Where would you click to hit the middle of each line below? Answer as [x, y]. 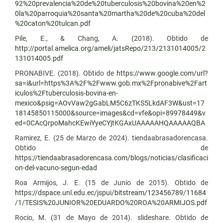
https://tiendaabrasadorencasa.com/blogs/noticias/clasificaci [111, 158]
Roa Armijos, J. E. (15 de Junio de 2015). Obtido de [111, 182]
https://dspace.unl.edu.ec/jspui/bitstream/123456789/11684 [111, 192]
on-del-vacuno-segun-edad [56, 167]
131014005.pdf [39, 58]
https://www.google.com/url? [162, 73]
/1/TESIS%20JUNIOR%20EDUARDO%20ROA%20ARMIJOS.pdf [111, 202]
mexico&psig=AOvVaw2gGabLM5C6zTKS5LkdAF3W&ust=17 [110, 103]
